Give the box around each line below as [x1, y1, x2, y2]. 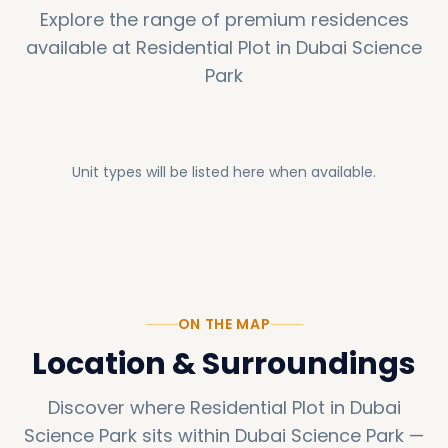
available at [26, 34, 131, 60]
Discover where [47, 395, 185, 420]
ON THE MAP [177, 314, 271, 334]
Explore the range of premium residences [39, 6, 409, 32]
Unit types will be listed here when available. [72, 161, 376, 182]
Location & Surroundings [32, 343, 416, 385]
